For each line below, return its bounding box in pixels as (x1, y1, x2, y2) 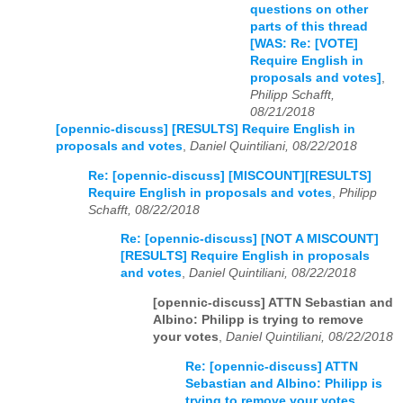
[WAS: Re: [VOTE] (250, 37, 358, 51)
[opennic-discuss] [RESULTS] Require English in (56, 122, 355, 137)
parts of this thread (250, 20, 368, 34)
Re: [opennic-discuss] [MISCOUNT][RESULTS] (88, 168, 372, 183)
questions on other (250, 3, 368, 17)
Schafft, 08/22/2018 (88, 202, 200, 217)
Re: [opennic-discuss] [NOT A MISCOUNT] (121, 232, 379, 246)
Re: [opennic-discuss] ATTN (185, 359, 358, 373)
